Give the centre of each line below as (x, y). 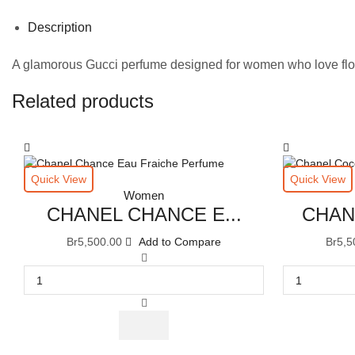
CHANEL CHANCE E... (144, 215)
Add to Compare (180, 242)
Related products (83, 101)
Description (60, 27)
